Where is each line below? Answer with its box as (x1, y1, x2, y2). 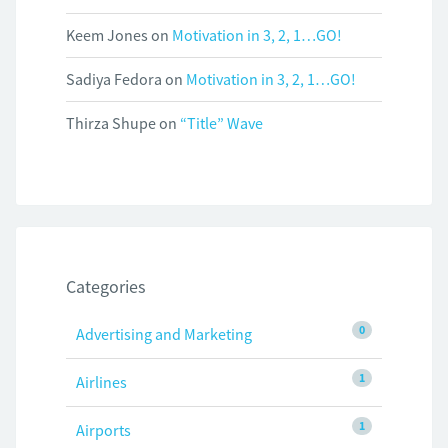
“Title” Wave (180, 113, 263, 134)
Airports (76, 420, 131, 441)
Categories (66, 275, 146, 299)
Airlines (76, 372, 127, 393)
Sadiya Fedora (66, 69, 162, 90)
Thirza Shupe (66, 113, 156, 134)
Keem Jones (66, 25, 148, 46)
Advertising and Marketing (76, 324, 252, 345)
